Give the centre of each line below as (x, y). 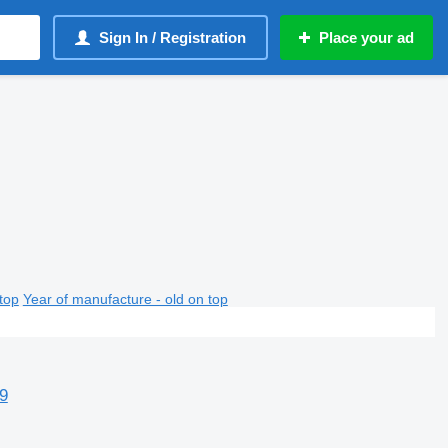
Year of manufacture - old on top (125, 298)
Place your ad (366, 37)
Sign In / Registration (172, 37)
